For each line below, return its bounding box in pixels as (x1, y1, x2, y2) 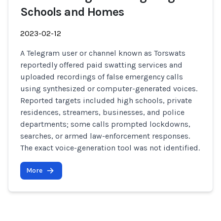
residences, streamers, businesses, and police (20, 108, 184, 117)
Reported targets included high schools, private (20, 96, 192, 105)
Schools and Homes (20, 5, 124, 19)
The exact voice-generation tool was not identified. (20, 143, 200, 152)
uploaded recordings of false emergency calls (20, 72, 183, 81)
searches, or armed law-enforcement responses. (20, 131, 190, 141)
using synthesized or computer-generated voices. (20, 84, 197, 93)
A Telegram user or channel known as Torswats (20, 48, 185, 58)
